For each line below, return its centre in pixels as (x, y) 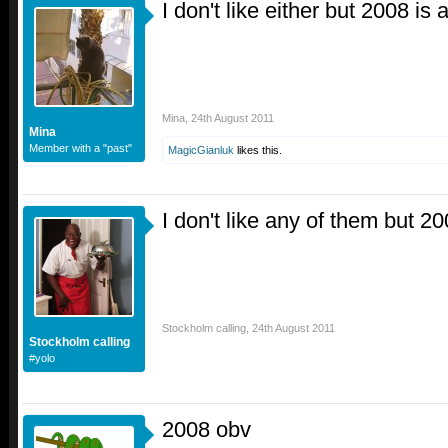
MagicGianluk (201, 150)
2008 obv (206, 430)
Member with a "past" (80, 148)
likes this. (258, 150)
